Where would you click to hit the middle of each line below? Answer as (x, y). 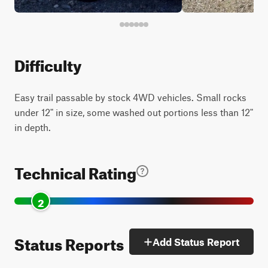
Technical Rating (75, 171)
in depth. (33, 127)
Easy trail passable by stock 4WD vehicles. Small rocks (130, 97)
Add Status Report (196, 242)
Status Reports (69, 242)
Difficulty (48, 63)
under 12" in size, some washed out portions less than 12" (134, 112)
